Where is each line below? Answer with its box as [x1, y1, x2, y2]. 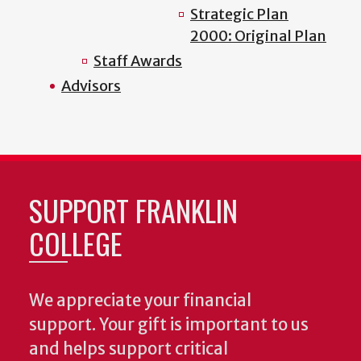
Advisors [61, 77, 121, 96]
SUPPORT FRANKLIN [29, 189, 238, 232]
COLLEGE [29, 222, 122, 265]
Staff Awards [93, 52, 182, 71]
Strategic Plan [190, 5, 288, 24]
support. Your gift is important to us [29, 314, 309, 336]
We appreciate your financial [29, 290, 251, 312]
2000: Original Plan [190, 27, 326, 46]
